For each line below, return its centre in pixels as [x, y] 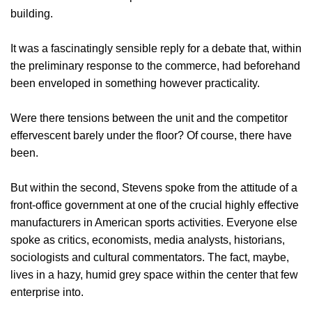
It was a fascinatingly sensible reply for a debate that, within [156, 49]
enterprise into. [47, 292]
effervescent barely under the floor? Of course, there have [151, 136]
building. [32, 14]
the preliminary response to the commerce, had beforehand [155, 66]
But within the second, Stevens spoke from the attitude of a [154, 188]
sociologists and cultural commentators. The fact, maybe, [150, 258]
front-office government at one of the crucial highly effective [155, 205]
